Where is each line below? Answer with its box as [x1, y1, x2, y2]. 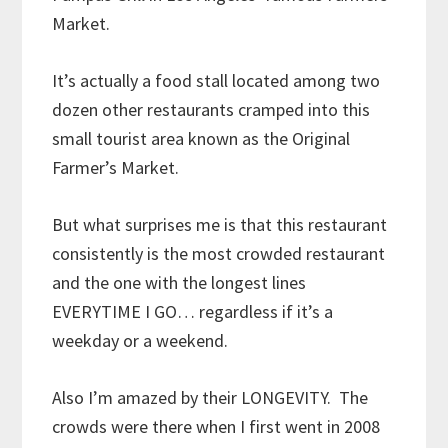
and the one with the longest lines [52, 270, 307, 294]
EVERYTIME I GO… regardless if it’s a [52, 299, 334, 323]
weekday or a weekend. [52, 328, 237, 352]
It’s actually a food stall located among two [52, 68, 381, 92]
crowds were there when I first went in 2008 [52, 414, 381, 438]
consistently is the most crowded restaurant [52, 241, 386, 265]
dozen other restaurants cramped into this [52, 97, 371, 121]
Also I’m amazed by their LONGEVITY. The [52, 385, 369, 409]
